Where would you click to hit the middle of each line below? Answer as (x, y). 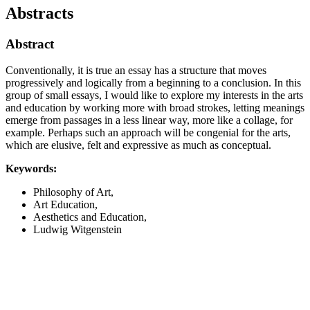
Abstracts (39, 13)
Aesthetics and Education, (90, 217)
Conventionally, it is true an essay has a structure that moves (136, 71)
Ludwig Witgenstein (77, 230)
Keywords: (31, 169)
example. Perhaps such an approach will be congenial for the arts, (148, 133)
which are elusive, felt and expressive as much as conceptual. (138, 145)
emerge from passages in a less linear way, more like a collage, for (149, 120)
